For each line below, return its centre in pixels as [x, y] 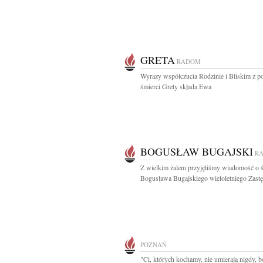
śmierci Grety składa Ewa [176, 86]
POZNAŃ [154, 245]
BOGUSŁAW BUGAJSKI [197, 151]
